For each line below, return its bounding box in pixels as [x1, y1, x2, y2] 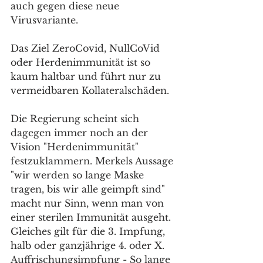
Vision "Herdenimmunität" [11, 141, 141, 153]
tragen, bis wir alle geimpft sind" [11, 183, 168, 195]
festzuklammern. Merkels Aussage [11, 155, 176, 167]
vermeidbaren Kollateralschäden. [11, 85, 169, 96]
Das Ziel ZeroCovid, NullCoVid [11, 42, 163, 54]
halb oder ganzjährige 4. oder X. [11, 240, 167, 251]
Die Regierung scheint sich [11, 113, 142, 124]
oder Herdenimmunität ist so [11, 56, 153, 68]
